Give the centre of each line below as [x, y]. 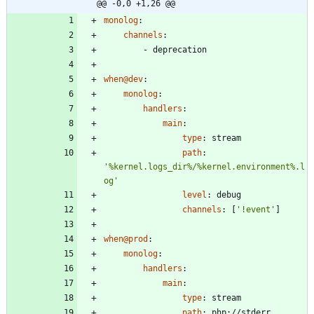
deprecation [180, 49]
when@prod [126, 239]
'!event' [256, 209]
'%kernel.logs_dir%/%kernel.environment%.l [204, 166]
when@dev [123, 79]
